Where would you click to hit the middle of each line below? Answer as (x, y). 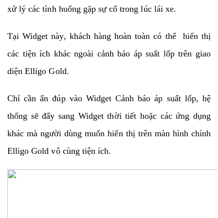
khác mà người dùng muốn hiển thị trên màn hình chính (109, 133)
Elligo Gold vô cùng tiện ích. (59, 151)
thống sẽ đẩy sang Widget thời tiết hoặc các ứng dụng (109, 116)
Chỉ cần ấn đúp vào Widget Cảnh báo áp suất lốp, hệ (109, 98)
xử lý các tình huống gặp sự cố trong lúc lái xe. (92, 9)
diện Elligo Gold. (38, 71)
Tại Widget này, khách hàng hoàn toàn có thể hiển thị (109, 36)
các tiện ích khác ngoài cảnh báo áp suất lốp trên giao (109, 53)
